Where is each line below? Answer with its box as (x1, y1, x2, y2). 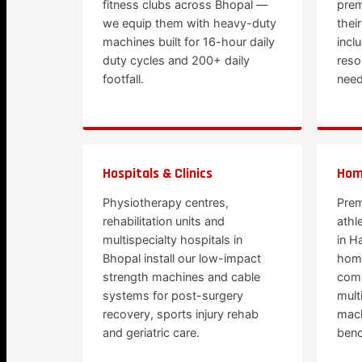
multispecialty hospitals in (103, 233, 242, 247)
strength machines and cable (103, 270, 260, 284)
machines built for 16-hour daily (103, 35, 275, 49)
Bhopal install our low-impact (103, 251, 261, 266)
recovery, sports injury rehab (103, 307, 259, 322)
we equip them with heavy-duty (103, 16, 276, 31)
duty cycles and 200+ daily (103, 53, 250, 68)
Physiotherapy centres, (103, 196, 229, 210)
